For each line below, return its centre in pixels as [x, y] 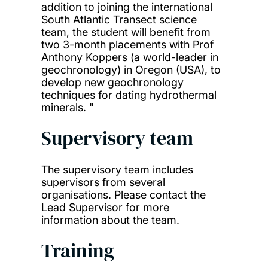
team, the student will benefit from [126, 32]
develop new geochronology [112, 82]
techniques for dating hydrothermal [129, 95]
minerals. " [67, 107]
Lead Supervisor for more [105, 207]
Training [77, 250]
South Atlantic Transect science [119, 19]
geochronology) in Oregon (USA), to [131, 69]
